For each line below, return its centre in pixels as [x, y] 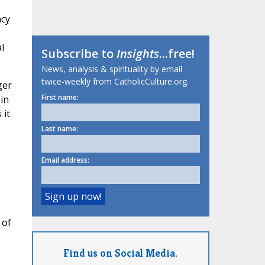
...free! [177, 54]
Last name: [59, 129]
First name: [60, 98]
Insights [138, 54]
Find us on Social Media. [120, 253]
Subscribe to [79, 54]
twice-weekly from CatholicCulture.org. [115, 82]
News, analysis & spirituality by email [112, 69]
